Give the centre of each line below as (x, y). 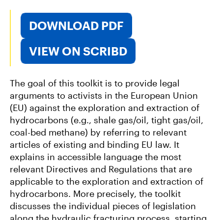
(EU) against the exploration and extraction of (105, 108)
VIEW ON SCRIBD (78, 51)
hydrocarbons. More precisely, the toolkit (95, 194)
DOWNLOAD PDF (76, 25)
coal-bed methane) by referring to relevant (98, 132)
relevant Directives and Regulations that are (101, 169)
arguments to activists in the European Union (104, 96)
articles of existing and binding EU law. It (95, 145)
